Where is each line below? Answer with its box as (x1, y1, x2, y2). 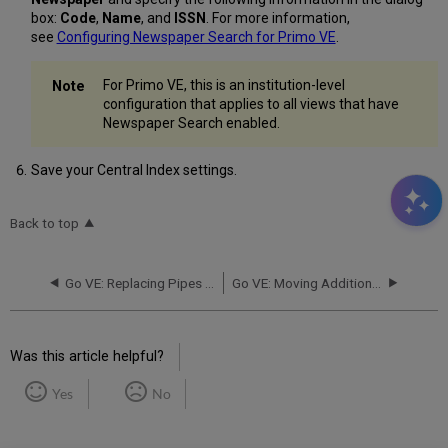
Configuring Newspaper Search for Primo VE (56, 28, 336, 45)
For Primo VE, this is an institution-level (102, 76, 345, 93)
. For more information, (205, 9, 350, 26)
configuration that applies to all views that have (102, 95, 399, 112)
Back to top (10, 214, 80, 231)
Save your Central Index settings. (30, 162, 237, 179)
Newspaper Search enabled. (102, 114, 280, 131)
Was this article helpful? (10, 348, 165, 366)
